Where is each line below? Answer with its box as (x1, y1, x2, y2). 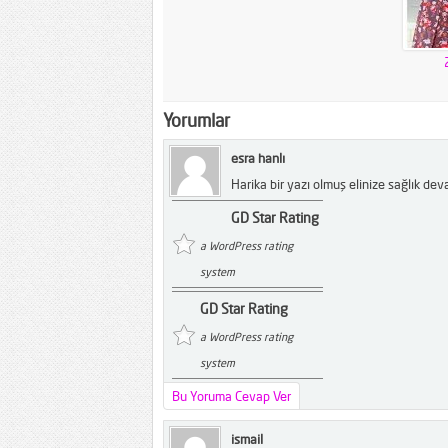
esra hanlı (231, 150, 285, 166)
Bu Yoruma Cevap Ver (172, 388, 291, 404)
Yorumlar (163, 109, 230, 131)
